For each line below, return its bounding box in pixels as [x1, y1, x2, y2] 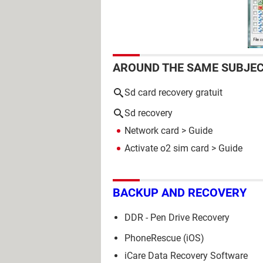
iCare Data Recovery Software [124, 249, 248, 261]
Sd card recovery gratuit [124, 87, 222, 98]
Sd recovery [124, 107, 173, 119]
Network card [124, 125, 179, 136]
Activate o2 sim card [124, 143, 209, 154]
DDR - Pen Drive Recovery [124, 211, 230, 223]
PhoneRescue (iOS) [124, 232, 204, 244]
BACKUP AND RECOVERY [113, 185, 247, 200]
